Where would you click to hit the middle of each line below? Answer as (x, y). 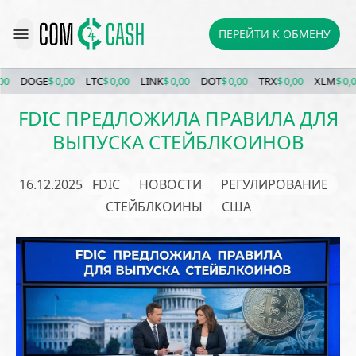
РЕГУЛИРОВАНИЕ (274, 184)
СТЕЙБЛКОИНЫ (154, 207)
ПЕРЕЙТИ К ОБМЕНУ (275, 34)
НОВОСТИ (170, 184)
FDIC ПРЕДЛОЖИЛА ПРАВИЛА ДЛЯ (178, 118)
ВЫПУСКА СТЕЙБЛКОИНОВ (178, 142)
